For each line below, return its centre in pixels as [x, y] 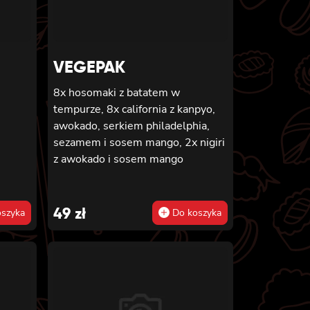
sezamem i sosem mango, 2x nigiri [139, 142]
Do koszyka [195, 212]
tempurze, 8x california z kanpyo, [134, 109]
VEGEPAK [89, 66]
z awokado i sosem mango [118, 159]
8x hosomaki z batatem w [116, 92]
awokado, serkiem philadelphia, [131, 126]
